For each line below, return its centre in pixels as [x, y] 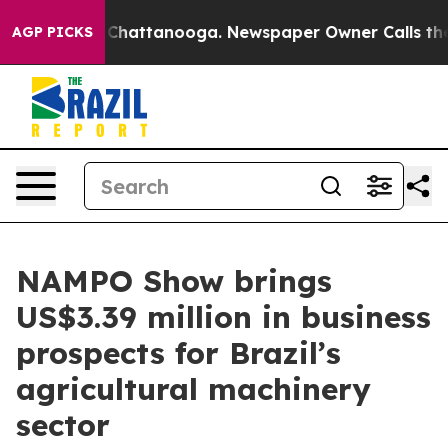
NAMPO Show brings [174, 281]
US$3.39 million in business [223, 317]
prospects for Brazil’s [178, 353]
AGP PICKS [52, 32]
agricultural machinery [193, 389]
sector [63, 425]
